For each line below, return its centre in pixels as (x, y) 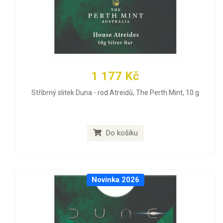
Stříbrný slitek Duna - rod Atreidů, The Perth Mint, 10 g (115, 93)
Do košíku (121, 133)
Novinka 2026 (115, 180)
